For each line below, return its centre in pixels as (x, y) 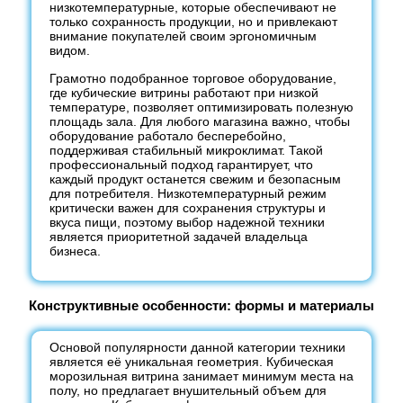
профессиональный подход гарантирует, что (181, 165)
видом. (70, 50)
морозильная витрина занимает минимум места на (201, 376)
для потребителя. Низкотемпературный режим (188, 193)
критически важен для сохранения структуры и (188, 208)
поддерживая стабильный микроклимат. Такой (186, 150)
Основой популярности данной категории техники (197, 347)
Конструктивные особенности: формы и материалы (201, 305)
